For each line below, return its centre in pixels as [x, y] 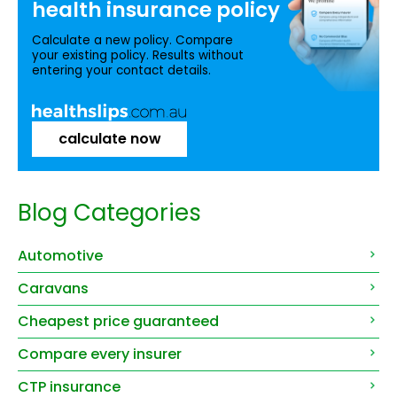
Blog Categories [109, 212]
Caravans [53, 288]
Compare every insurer [100, 354]
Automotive [60, 255]
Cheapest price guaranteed [118, 321]
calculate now [109, 138]
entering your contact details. [121, 71]
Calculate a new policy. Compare [132, 41]
